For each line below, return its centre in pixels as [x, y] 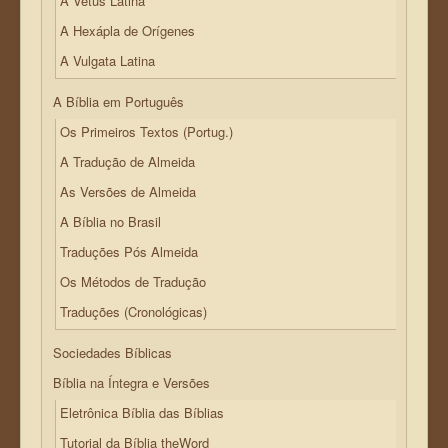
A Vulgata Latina [107, 61]
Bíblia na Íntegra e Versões [131, 383]
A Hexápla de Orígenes [127, 31]
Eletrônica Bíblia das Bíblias [142, 413]
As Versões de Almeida [128, 192]
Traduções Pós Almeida [129, 252]
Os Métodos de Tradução [133, 282]
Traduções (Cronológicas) [133, 312]
